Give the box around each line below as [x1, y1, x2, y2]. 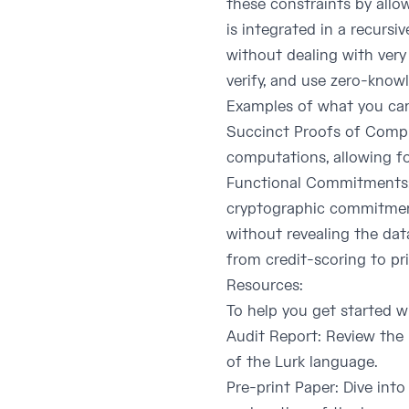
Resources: [226, 276, 303, 296]
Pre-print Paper [226, 378, 335, 398]
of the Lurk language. [226, 352, 378, 372]
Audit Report [226, 327, 318, 347]
